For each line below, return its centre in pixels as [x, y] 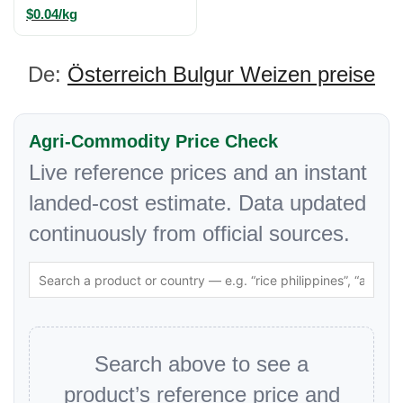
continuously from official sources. [189, 233]
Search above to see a [201, 364]
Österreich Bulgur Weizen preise [221, 74]
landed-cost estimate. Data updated [197, 203]
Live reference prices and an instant [198, 172]
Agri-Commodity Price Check [153, 141]
